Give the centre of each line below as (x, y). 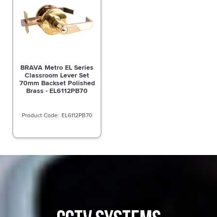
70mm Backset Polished (57, 83)
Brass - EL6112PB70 (57, 90)
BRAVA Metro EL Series (57, 67)
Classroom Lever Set (57, 75)
